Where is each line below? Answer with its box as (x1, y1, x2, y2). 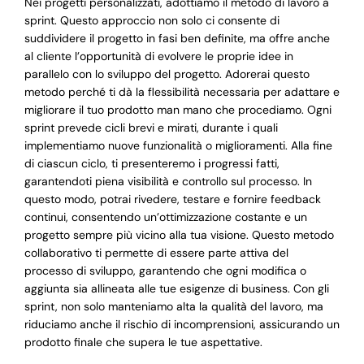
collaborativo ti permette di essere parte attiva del (24, 245, 288, 261)
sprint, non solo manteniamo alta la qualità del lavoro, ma (24, 299, 323, 314)
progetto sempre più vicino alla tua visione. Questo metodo (24, 227, 334, 243)
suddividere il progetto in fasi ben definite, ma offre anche (24, 31, 330, 46)
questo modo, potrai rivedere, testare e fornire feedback (24, 192, 321, 207)
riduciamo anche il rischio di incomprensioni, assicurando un (24, 317, 340, 332)
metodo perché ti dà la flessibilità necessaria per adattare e (24, 84, 340, 100)
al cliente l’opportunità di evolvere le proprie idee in (24, 49, 293, 64)
